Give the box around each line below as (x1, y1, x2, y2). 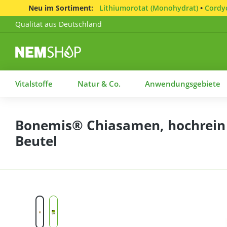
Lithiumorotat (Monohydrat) (99, 3, 198, 13)
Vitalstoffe (15, 79, 53, 89)
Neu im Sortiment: (28, 3, 93, 13)
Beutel (15, 132, 57, 150)
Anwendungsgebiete (145, 79, 221, 89)
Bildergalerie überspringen (15, 196, 107, 205)
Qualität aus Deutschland (15, 19, 102, 29)
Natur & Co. (77, 79, 121, 89)
